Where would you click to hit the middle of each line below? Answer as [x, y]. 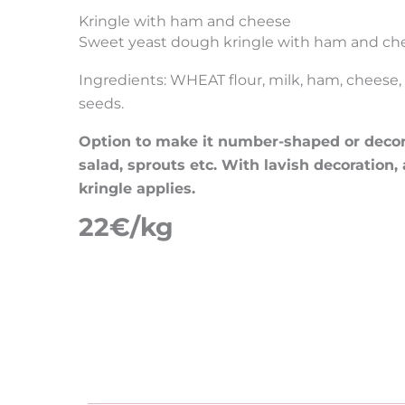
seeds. [102, 104]
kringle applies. [137, 188]
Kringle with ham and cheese [185, 21]
